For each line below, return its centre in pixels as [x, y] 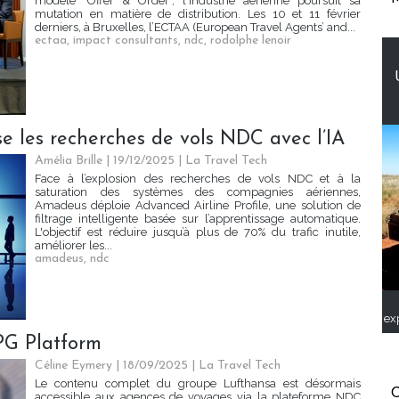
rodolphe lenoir [251, 41]
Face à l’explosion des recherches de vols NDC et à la [198, 179]
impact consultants [126, 41]
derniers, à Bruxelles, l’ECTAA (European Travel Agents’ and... [195, 28]
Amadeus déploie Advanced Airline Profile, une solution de [198, 206]
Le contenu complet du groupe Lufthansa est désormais [198, 384]
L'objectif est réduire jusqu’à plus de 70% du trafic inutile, [198, 232]
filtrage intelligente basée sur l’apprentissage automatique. [198, 219]
